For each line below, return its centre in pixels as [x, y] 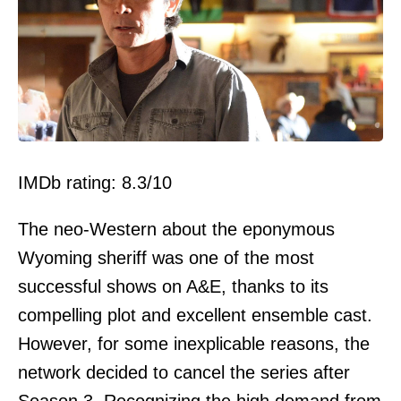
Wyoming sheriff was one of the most [166, 258]
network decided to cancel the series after [184, 373]
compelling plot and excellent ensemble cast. [195, 316]
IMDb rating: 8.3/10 [95, 183]
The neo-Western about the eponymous [176, 230]
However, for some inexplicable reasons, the [194, 344]
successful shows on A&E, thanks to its [173, 287]
